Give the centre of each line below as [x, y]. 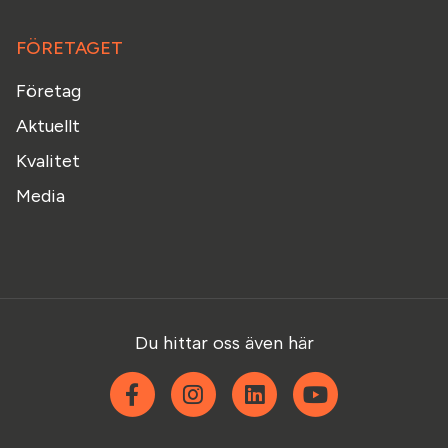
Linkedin [321, 384]
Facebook [205, 384]
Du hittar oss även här [224, 343]
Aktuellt [48, 126]
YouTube [379, 384]
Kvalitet [48, 161]
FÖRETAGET [69, 48]
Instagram [266, 384]
